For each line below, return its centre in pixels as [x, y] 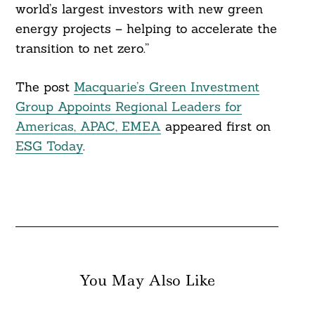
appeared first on [216, 127]
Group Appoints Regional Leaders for [128, 107]
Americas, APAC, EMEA [88, 127]
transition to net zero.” [82, 49]
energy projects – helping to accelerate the [146, 29]
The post [44, 87]
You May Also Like [147, 281]
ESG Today [49, 146]
